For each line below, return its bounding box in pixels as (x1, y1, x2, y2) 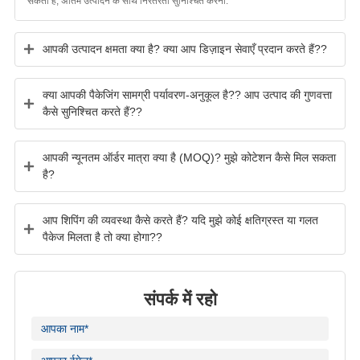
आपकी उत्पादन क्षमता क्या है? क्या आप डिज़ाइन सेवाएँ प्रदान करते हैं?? (42, 42, 327, 55)
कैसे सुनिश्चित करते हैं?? (42, 104, 142, 118)
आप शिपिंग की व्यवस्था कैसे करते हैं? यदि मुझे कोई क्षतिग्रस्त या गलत (42, 213, 318, 227)
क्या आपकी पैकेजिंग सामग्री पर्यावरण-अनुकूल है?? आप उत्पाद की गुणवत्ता (42, 88, 332, 101)
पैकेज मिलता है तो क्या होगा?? (42, 230, 162, 243)
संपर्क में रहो (143, 285, 217, 310)
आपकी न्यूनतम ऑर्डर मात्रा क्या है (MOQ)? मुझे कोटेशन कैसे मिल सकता (42, 150, 336, 164)
